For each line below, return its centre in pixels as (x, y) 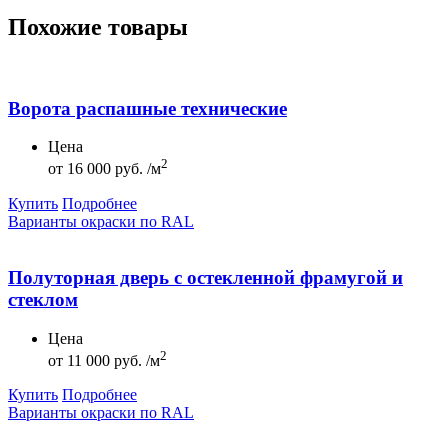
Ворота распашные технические (147, 108)
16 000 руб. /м (112, 169)
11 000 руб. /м (111, 361)
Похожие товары (98, 26)
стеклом (43, 300)
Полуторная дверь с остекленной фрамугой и (205, 278)
